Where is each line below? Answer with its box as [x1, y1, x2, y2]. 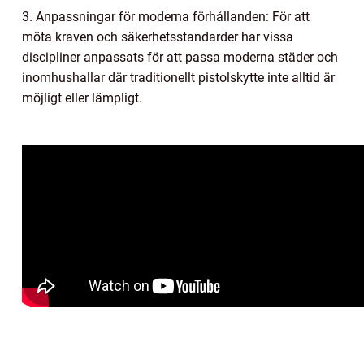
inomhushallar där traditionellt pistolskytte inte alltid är [22, 69, 335, 85]
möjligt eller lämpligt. [22, 89, 142, 106]
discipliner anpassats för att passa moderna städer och [22, 49, 338, 65]
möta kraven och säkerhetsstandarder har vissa [22, 28, 293, 45]
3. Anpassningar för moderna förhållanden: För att [22, 8, 310, 24]
